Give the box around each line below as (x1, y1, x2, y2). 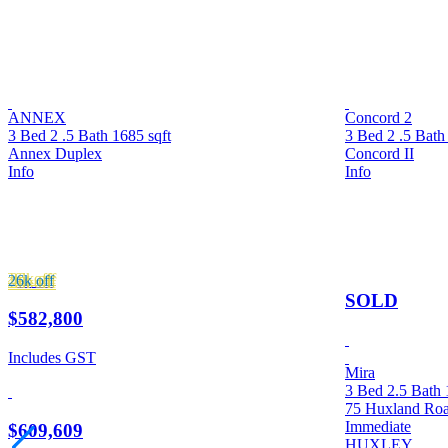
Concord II (345, 145, 414, 162)
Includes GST (8, 349, 96, 367)
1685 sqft (112, 127, 171, 144)
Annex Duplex (8, 145, 102, 162)
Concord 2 (345, 109, 412, 126)
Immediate (345, 418, 411, 436)
